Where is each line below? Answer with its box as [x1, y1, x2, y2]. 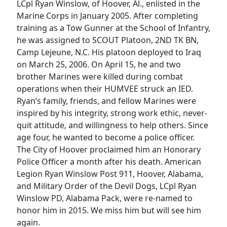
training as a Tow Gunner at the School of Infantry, [17, 22, 210, 34]
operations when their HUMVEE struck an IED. [17, 83, 193, 95]
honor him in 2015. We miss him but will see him [17, 205, 201, 216]
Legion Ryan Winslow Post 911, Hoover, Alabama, [17, 168, 203, 180]
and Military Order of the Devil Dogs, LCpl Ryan [17, 180, 197, 192]
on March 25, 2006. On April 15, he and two [17, 59, 181, 70]
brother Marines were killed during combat [17, 71, 183, 83]
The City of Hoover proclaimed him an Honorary [17, 144, 201, 156]
